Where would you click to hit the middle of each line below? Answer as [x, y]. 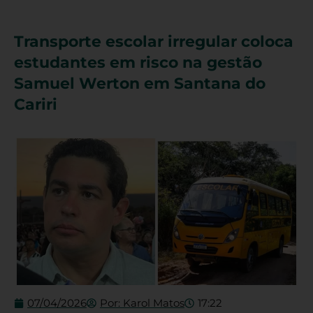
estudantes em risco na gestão [138, 63]
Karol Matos [152, 304]
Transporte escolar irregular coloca [154, 42]
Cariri [36, 104]
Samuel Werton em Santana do [140, 83]
